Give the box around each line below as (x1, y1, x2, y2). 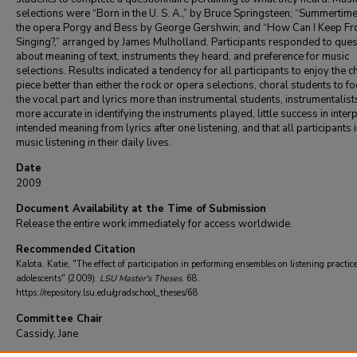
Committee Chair (16, 312, 102, 326)
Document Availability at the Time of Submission (16, 202, 266, 216)
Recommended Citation (16, 242, 135, 257)
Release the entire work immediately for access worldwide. (16, 217, 292, 231)
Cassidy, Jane (16, 327, 78, 341)
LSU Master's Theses (100, 273, 182, 284)
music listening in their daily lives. (16, 135, 171, 150)
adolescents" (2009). (16, 273, 100, 284)
